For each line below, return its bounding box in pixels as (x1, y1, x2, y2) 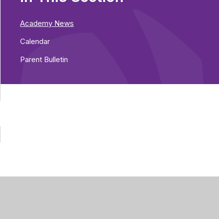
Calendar (20, 36, 50, 46)
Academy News (20, 18, 74, 28)
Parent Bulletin (20, 54, 68, 64)
